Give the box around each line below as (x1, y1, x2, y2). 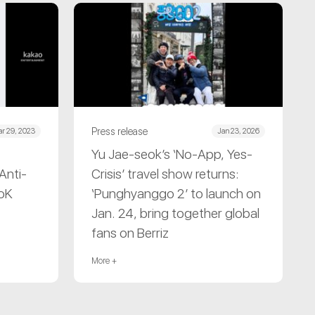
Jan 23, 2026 (217, 127, 259, 136)
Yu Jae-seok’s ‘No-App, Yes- (91, 146, 253, 163)
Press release (91, 125, 148, 137)
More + (91, 256, 117, 266)
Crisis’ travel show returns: (91, 166, 240, 183)
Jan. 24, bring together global (91, 205, 260, 222)
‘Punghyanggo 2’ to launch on (91, 186, 262, 202)
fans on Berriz (91, 225, 175, 242)
